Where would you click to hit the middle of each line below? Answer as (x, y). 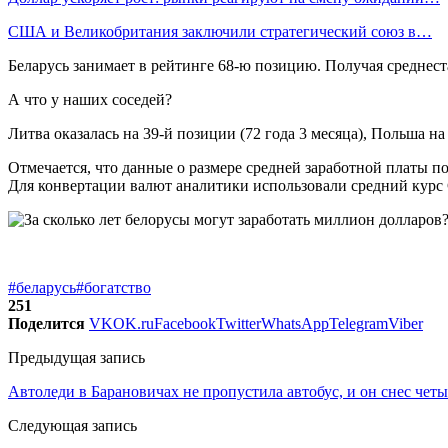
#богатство (113, 287)
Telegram (358, 323)
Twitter (238, 323)
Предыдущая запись (76, 357)
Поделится (46, 323)
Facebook (185, 323)
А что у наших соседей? (90, 99)
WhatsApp (295, 323)
